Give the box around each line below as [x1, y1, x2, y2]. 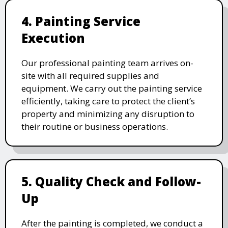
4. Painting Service [21, 12, 140, 30]
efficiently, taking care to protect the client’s [21, 95, 195, 107]
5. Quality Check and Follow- [21, 173, 201, 190]
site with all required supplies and [21, 69, 159, 81]
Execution [21, 29, 85, 46]
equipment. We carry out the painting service [21, 82, 202, 94]
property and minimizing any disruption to [21, 107, 194, 120]
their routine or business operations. [21, 120, 168, 132]
